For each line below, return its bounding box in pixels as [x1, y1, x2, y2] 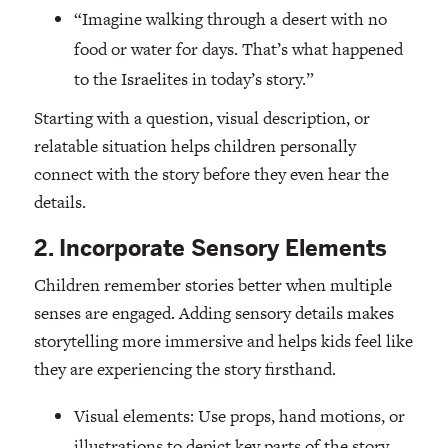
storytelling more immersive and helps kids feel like [33, 329, 413, 354]
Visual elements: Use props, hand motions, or [73, 404, 405, 429]
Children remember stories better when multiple [33, 273, 392, 298]
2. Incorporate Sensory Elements [33, 234, 387, 262]
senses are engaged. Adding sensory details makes [33, 301, 394, 326]
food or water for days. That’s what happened [73, 36, 403, 61]
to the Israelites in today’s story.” [73, 66, 314, 91]
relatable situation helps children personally [33, 133, 356, 158]
